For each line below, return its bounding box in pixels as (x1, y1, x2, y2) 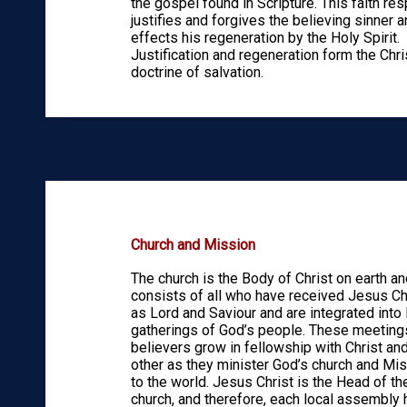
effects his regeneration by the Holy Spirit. (130, 28, 400, 46)
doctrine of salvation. (130, 63, 263, 81)
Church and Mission (130, 236, 255, 254)
